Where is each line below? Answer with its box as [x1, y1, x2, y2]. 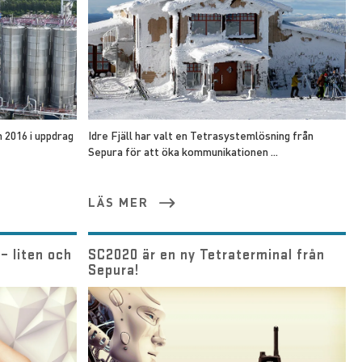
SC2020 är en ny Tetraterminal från [87, 244, 325, 263]
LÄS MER [87, 194, 149, 210]
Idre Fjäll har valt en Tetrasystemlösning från [87, 128, 314, 142]
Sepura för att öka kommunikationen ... [87, 144, 278, 158]
